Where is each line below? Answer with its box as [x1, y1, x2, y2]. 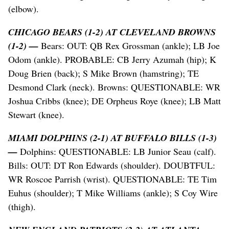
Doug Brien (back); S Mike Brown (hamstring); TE [8, 67, 199, 80]
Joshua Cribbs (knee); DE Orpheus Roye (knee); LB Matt [8, 95, 221, 107]
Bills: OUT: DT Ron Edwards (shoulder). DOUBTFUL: [8, 159, 215, 172]
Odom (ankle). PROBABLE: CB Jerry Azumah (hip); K [8, 53, 216, 66]
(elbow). [8, 3, 39, 15]
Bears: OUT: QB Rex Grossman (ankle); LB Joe [41, 39, 220, 52]
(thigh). [8, 200, 36, 213]
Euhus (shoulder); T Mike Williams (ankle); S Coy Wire [8, 187, 218, 199]
